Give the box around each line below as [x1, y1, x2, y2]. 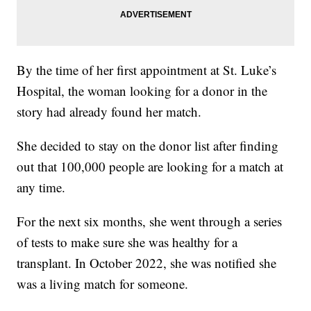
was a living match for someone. [17, 274, 189, 292]
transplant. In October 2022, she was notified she [17, 253, 277, 271]
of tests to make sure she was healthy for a [17, 233, 238, 251]
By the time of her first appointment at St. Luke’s [17, 60, 277, 78]
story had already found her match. [17, 102, 202, 120]
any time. [17, 178, 66, 196]
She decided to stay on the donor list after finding [17, 136, 279, 154]
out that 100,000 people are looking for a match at [17, 157, 284, 175]
